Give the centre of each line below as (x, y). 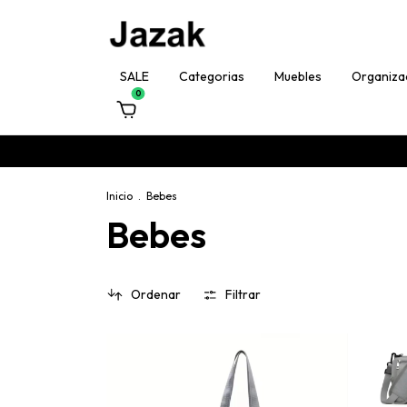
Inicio (119, 196)
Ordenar (155, 295)
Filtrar (243, 295)
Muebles (298, 76)
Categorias (212, 76)
